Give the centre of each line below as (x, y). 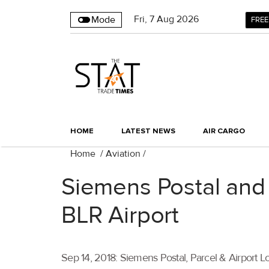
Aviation (123, 154)
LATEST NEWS (148, 131)
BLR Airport (120, 216)
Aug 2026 (178, 19)
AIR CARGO (224, 131)
